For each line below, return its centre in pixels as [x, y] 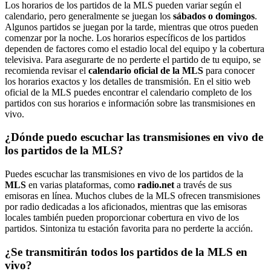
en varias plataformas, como [82, 184]
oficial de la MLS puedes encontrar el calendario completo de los [128, 92]
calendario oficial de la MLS [146, 70]
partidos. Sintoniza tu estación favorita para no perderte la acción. [129, 228]
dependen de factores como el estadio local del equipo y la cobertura [135, 48]
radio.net [156, 184]
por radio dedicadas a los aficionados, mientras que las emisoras [126, 206]
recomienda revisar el [47, 70]
